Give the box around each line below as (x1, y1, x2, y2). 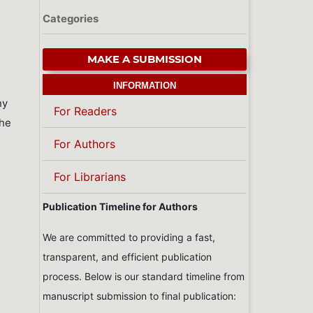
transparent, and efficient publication (43, 251, 212, 263)
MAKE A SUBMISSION (87, 53, 202, 66)
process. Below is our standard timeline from (43, 270, 245, 283)
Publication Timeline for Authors (43, 201, 198, 213)
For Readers (54, 104, 117, 119)
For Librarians (54, 170, 126, 184)
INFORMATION (113, 80, 176, 91)
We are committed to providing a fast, (43, 231, 215, 244)
